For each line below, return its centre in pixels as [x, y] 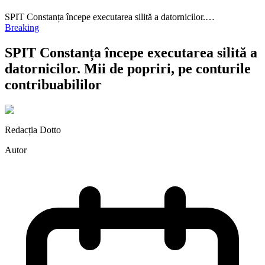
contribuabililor [53, 84]
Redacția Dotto [33, 130]
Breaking [22, 28]
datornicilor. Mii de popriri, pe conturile [128, 68]
